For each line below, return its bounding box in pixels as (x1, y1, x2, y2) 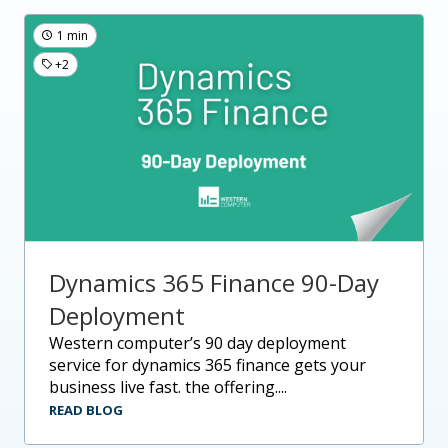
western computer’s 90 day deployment (49, 331, 64, 354)
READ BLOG (49, 400, 123, 419)
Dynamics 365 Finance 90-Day (49, 265, 379, 299)
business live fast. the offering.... (49, 375, 287, 398)
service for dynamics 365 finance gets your (49, 353, 366, 376)
